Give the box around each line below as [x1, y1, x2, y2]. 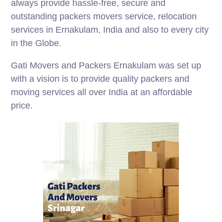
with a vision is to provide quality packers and [11, 73, 190, 84]
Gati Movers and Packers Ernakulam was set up [11, 60, 202, 70]
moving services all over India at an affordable [11, 87, 193, 97]
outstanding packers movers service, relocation [11, 11, 197, 21]
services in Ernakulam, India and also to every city [11, 24, 209, 35]
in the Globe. [11, 38, 64, 48]
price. [11, 100, 41, 111]
